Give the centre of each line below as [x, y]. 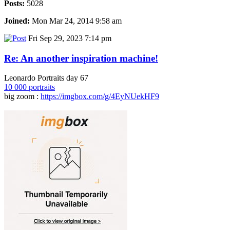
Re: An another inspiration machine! [81, 58]
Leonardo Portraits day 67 [46, 78]
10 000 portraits [30, 87]
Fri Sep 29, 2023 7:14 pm [69, 38]
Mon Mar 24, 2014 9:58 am [76, 21]
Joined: [17, 21]
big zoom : [22, 97]
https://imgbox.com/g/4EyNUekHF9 [100, 97]
